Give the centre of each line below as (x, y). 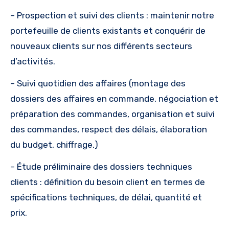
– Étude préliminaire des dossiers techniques (101, 167)
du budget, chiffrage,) (54, 145)
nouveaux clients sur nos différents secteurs (101, 46)
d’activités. (33, 62)
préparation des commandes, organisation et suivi (112, 114)
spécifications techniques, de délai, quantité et (106, 198)
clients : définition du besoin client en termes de (108, 182)
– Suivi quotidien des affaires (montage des (98, 84)
